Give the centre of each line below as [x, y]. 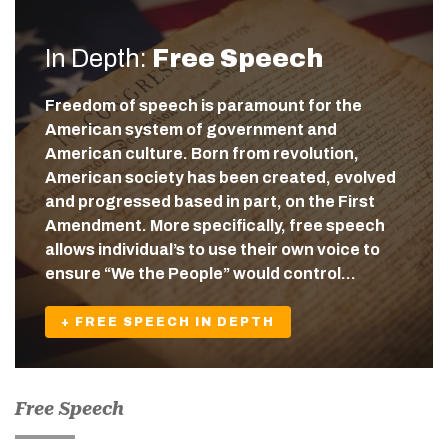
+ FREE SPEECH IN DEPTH [168, 322]
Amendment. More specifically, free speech [215, 226]
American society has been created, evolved [220, 178]
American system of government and [191, 130]
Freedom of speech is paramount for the [203, 106]
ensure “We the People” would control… [200, 274]
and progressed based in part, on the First [210, 202]
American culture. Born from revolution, [202, 154]
